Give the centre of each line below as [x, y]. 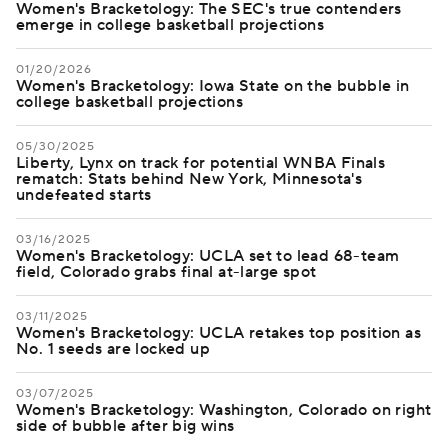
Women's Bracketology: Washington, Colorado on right [224, 410]
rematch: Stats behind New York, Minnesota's [189, 179]
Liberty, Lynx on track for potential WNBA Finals [201, 163]
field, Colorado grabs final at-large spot [166, 272]
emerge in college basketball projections [170, 25]
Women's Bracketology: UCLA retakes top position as [218, 333]
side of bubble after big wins [125, 426]
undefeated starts [84, 195]
